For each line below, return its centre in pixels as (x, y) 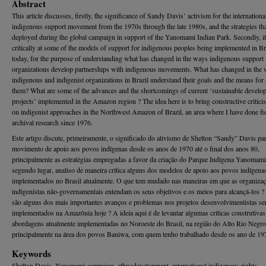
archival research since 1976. (52, 122)
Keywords (31, 253)
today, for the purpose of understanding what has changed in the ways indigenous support (138, 58)
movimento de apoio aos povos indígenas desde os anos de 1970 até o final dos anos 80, (136, 148)
